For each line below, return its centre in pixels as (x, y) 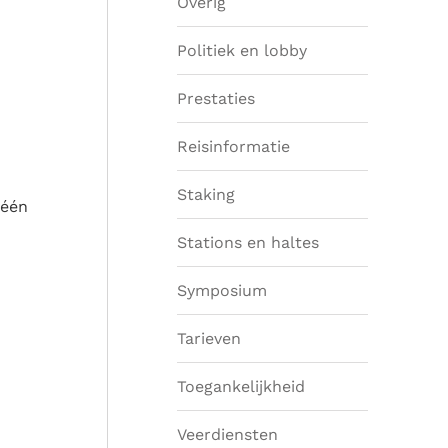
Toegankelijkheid (241, 386)
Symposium (222, 290)
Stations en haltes (248, 242)
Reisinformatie (233, 146)
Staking (206, 194)
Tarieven (209, 338)
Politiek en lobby (242, 50)
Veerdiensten (227, 434)
